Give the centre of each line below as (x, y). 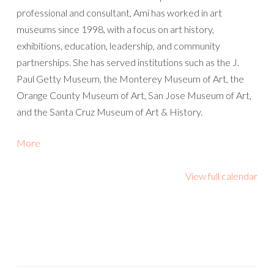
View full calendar (221, 176)
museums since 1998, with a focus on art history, (115, 29)
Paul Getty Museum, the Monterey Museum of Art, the (130, 79)
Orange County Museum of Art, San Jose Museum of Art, (134, 95)
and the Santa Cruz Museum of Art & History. (109, 112)
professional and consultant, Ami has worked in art (119, 13)
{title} (50, 159)
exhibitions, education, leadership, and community (118, 46)
